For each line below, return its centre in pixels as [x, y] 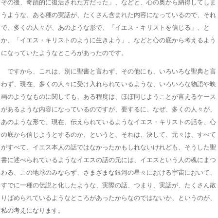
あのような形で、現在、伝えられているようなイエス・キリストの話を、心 [109, 122]
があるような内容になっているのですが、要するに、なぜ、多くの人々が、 [109, 109]
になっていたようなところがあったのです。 [64, 53]
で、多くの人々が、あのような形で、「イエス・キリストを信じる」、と [105, 27]
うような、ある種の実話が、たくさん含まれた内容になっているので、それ [109, 15]
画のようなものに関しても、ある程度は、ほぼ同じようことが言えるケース [109, 96]
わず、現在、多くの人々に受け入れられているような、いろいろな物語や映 [109, 84]
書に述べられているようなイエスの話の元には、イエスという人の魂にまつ [109, 160]
